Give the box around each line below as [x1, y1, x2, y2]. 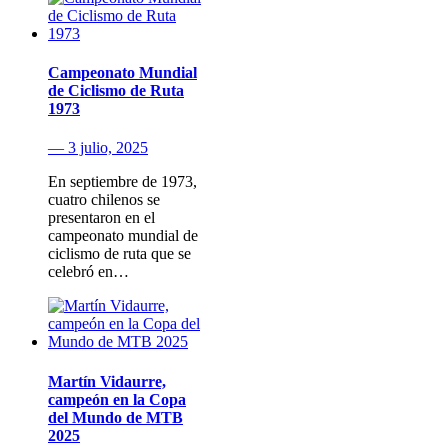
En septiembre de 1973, [48, 173, 197, 191]
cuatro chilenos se [48, 191, 160, 209]
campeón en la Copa [48, 390, 186, 408]
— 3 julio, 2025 [48, 139, 148, 157]
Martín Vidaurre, [48, 372, 166, 390]
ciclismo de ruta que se [48, 245, 191, 263]
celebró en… [48, 263, 129, 281]
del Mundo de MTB [48, 408, 183, 426]
